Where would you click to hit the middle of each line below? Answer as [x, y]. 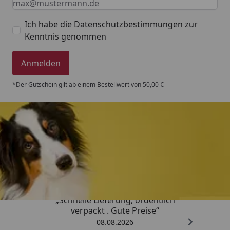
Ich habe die [49, 24]
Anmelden [41, 63]
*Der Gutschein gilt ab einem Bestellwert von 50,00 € [88, 84]
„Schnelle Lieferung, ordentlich [115, 200]
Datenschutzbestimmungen [128, 24]
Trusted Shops [115, 142]
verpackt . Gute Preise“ [115, 210]
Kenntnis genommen [65, 36]
